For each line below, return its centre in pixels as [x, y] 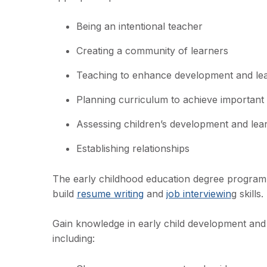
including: [73, 239]
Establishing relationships [134, 149]
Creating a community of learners [152, 51]
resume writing [110, 193]
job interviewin [198, 193]
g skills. [247, 193]
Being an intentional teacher [139, 27]
